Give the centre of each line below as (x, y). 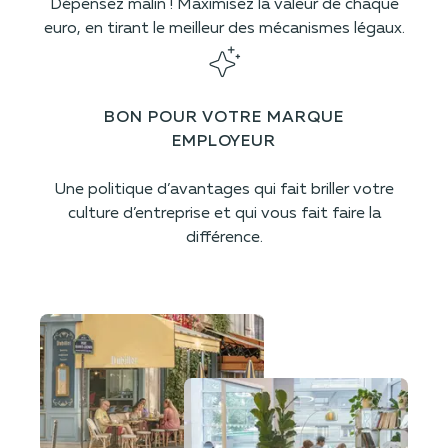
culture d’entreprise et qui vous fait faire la (224, 214)
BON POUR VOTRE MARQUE (224, 118)
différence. (224, 238)
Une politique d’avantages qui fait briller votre (224, 190)
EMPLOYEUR (224, 142)
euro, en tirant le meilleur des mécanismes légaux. (224, 29)
